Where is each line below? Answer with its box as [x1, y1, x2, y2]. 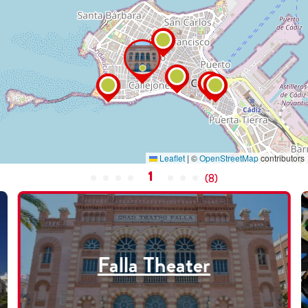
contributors [258, 152, 305, 164]
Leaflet [157, 152, 185, 164]
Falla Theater [98, 249, 210, 281]
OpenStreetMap [199, 152, 258, 164]
